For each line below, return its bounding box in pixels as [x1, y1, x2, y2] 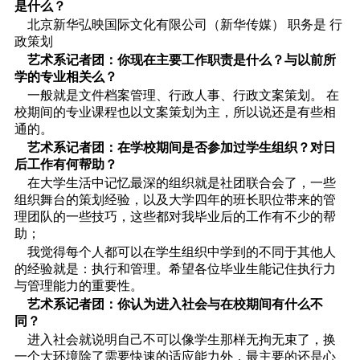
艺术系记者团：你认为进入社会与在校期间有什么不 [23, 297, 323, 311]
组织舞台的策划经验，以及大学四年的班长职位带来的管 [14, 192, 336, 207]
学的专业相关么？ [14, 69, 117, 84]
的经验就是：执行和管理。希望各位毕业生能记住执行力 [14, 261, 336, 276]
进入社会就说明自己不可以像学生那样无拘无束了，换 [14, 333, 336, 347]
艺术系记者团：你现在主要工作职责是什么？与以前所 [23, 52, 336, 67]
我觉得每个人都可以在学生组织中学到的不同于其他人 [14, 244, 336, 259]
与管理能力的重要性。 [14, 278, 143, 292]
